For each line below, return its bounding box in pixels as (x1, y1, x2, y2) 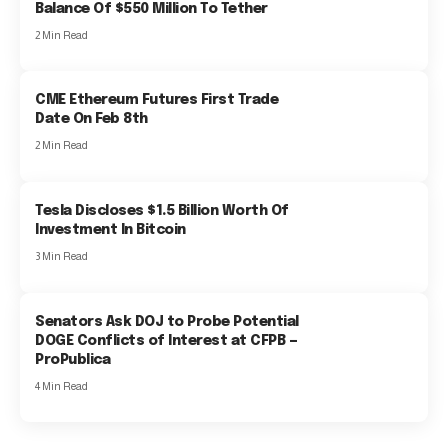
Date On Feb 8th (35, 112, 148, 127)
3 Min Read (35, 250, 89, 263)
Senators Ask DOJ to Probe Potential (35, 314, 299, 329)
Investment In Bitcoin (35, 223, 186, 238)
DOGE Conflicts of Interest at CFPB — (35, 333, 298, 348)
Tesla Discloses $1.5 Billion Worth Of (35, 204, 289, 219)
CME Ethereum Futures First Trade (35, 93, 279, 108)
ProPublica (35, 352, 111, 367)
